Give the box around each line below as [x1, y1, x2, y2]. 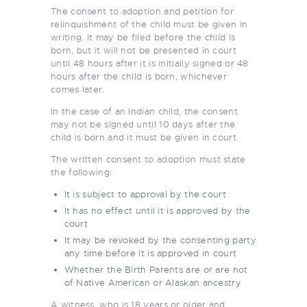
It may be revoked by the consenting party [64, 234, 256, 246]
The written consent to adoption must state [51, 153, 246, 165]
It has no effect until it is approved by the [64, 204, 251, 217]
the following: [51, 166, 112, 178]
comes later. [51, 83, 105, 95]
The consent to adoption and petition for [51, 5, 234, 17]
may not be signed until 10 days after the [51, 118, 236, 130]
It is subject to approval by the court [64, 188, 226, 200]
